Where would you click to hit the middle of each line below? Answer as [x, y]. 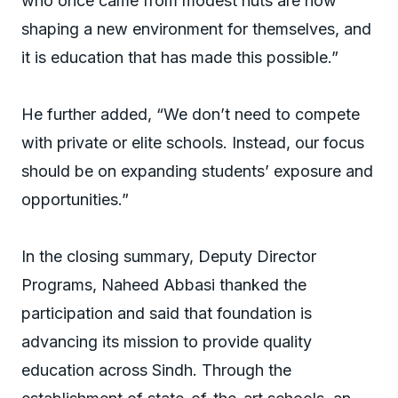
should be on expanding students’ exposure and [197, 171]
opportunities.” [75, 199]
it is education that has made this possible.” [180, 57]
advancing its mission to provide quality [167, 341]
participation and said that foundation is [167, 313]
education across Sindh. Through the [156, 370]
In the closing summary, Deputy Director [169, 256]
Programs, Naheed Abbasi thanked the [164, 284]
